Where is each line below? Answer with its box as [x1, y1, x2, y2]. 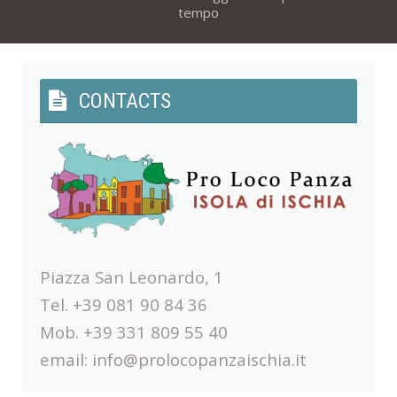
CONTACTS [79, 89, 171, 114]
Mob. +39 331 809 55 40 [40, 321, 228, 344]
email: [40, 348, 92, 371]
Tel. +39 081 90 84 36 [40, 293, 207, 316]
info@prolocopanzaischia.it [92, 348, 307, 371]
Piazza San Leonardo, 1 [40, 266, 223, 289]
